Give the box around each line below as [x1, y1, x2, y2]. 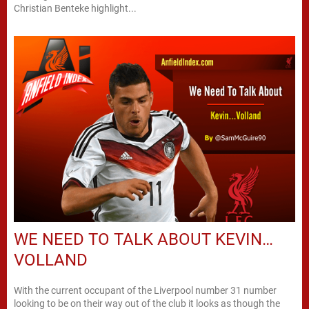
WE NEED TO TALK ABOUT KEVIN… [14, 229, 273, 249]
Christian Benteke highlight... [14, 3, 137, 14]
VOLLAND [14, 250, 88, 270]
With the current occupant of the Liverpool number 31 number [14, 284, 277, 296]
